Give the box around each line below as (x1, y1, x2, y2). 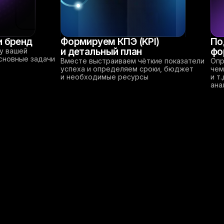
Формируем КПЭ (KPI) (60, 35, 159, 47)
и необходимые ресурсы (60, 72, 148, 81)
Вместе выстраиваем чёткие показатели (60, 56, 204, 65)
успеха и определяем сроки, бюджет (60, 64, 193, 73)
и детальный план (60, 45, 142, 57)
